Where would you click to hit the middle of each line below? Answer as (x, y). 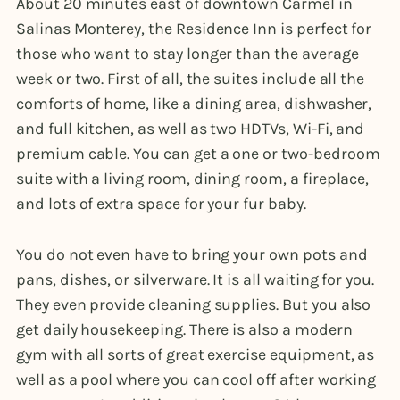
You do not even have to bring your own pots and (192, 255)
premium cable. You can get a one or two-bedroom (198, 154)
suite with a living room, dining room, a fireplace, (193, 179)
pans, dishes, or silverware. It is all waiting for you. (196, 280)
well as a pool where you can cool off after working (196, 380)
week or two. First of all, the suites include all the (191, 79)
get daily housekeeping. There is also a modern (184, 330)
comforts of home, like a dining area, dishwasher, (194, 104)
